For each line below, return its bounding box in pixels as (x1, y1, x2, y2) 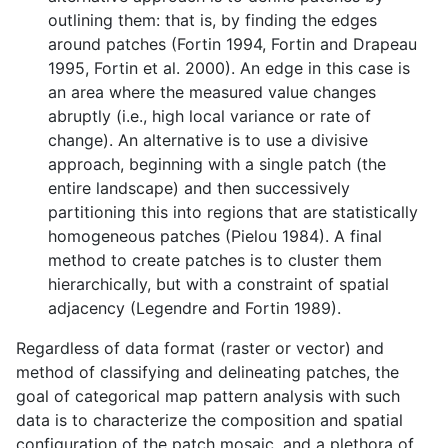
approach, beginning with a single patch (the (48, 154, 386, 175)
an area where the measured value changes (48, 82, 376, 103)
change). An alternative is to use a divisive (48, 130, 368, 151)
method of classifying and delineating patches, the (16, 362, 399, 383)
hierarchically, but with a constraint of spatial (48, 274, 389, 295)
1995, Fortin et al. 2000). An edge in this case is (48, 58, 410, 79)
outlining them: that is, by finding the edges (48, 10, 377, 31)
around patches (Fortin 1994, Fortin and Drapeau (48, 34, 417, 55)
